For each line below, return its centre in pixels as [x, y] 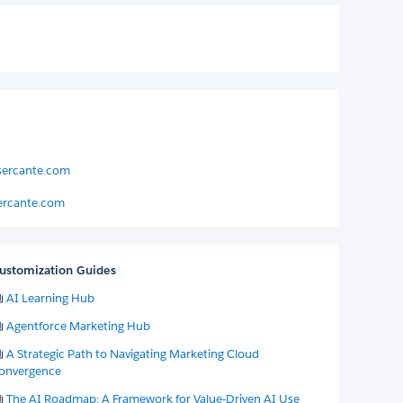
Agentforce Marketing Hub [78, 326]
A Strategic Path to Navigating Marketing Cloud [132, 354]
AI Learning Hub [50, 298]
